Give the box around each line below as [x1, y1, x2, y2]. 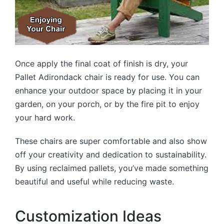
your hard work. [15, 112, 75, 122]
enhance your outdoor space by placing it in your [15, 85, 202, 95]
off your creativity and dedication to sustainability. [15, 149, 206, 159]
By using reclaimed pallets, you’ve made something [15, 162, 208, 173]
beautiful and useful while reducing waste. [15, 176, 174, 186]
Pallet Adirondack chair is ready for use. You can [15, 71, 199, 82]
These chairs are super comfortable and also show [15, 135, 207, 146]
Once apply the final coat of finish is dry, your [15, 58, 188, 68]
